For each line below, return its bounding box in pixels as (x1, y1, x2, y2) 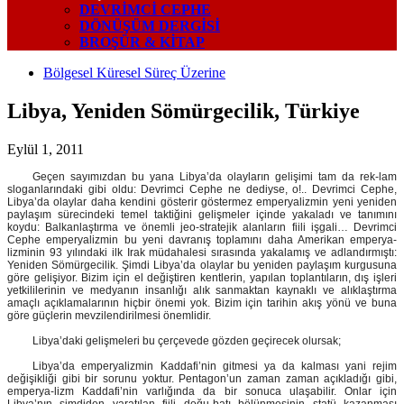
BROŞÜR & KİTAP (79, 34, 205, 50)
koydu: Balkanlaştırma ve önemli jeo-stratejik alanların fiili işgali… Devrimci (7, 221, 397, 234)
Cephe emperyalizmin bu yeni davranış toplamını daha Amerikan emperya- (7, 234, 397, 246)
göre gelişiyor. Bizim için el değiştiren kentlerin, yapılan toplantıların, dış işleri (7, 271, 397, 284)
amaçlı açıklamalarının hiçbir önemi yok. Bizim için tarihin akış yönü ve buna (7, 297, 397, 309)
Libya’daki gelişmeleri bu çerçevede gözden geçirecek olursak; (32, 335, 342, 348)
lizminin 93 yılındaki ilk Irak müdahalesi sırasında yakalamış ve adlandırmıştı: (7, 246, 397, 259)
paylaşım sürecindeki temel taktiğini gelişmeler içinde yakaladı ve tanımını (7, 208, 397, 221)
